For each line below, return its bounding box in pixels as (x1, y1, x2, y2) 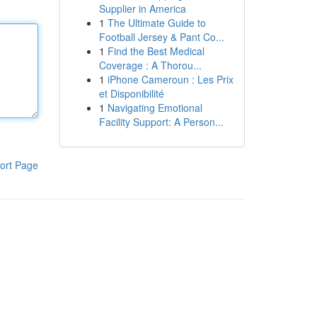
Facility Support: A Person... (98, 115, 224, 129)
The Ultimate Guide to (107, 16, 206, 30)
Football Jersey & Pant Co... (98, 30, 224, 44)
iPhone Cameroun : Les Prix (107, 72, 234, 86)
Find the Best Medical (107, 44, 204, 58)
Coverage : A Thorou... (98, 58, 202, 72)
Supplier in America (98, 1, 186, 16)
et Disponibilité (98, 86, 164, 100)
